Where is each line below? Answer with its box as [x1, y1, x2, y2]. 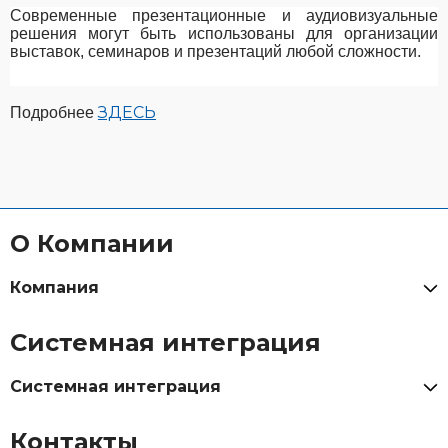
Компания [10, 278, 99, 298]
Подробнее [10, 104, 98, 122]
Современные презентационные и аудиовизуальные [10, 7, 438, 25]
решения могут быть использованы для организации [10, 25, 438, 43]
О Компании [10, 229, 174, 259]
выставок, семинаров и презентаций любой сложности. [10, 43, 421, 61]
